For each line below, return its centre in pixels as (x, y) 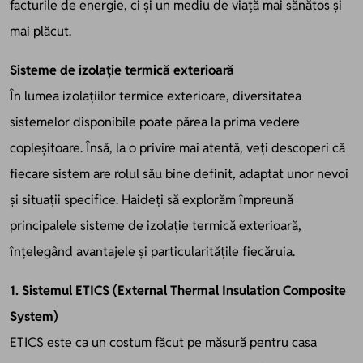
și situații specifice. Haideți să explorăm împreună (152, 199)
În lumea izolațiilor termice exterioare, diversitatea (156, 96)
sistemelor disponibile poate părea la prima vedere (155, 122)
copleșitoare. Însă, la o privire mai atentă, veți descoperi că (177, 147)
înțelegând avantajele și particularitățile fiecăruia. (152, 251)
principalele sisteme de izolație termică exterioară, (156, 225)
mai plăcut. (41, 31)
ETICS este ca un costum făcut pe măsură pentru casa (163, 342)
